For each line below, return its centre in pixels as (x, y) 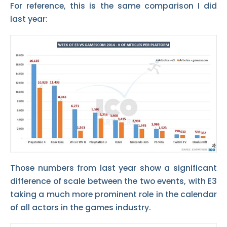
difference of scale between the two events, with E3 (113, 181)
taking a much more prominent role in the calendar (113, 194)
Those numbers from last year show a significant (113, 168)
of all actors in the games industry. (81, 207)
